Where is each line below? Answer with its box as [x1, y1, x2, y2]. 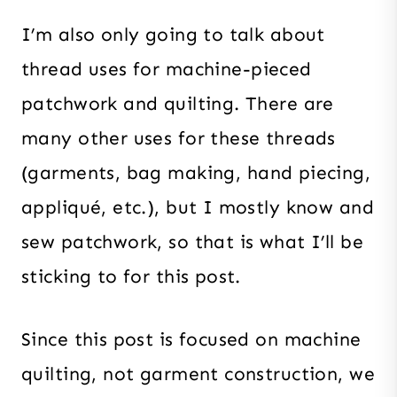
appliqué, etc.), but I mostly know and [21, 195, 374, 219]
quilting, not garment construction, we [21, 362, 375, 385]
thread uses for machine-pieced [21, 57, 312, 81]
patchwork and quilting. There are [21, 91, 334, 115]
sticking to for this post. [21, 264, 241, 288]
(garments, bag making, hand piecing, [21, 160, 371, 184]
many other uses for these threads [21, 126, 336, 150]
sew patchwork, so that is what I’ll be [21, 230, 363, 253]
